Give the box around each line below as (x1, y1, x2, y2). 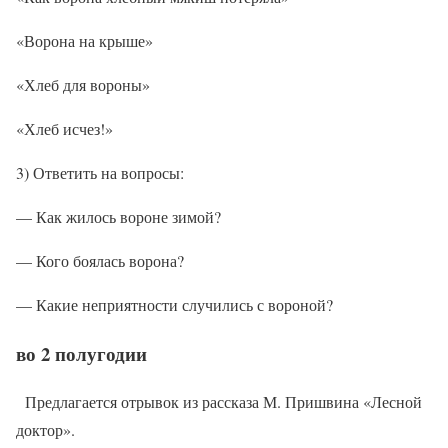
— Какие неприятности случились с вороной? (16, 293, 333, 315)
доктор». (16, 419, 75, 441)
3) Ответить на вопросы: (16, 161, 184, 183)
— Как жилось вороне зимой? (16, 205, 221, 227)
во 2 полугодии (16, 339, 147, 367)
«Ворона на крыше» (16, 29, 153, 51)
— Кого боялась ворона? (16, 249, 184, 271)
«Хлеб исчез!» (16, 117, 113, 139)
